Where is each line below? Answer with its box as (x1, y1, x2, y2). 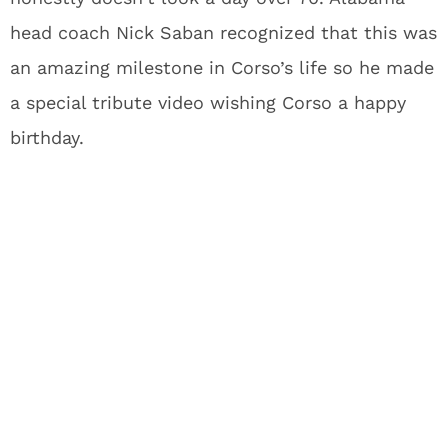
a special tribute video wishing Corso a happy (10, 92, 406, 113)
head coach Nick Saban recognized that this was (10, 22, 437, 43)
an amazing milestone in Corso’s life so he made (10, 57, 434, 78)
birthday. (10, 127, 84, 148)
